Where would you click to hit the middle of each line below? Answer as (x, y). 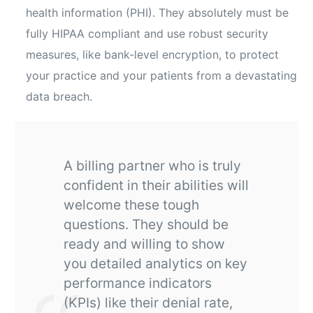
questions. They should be (146, 225)
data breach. (59, 97)
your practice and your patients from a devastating (162, 76)
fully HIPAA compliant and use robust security (147, 34)
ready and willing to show (145, 244)
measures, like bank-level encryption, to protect (153, 55)
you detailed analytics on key (156, 264)
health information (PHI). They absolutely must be (158, 13)
